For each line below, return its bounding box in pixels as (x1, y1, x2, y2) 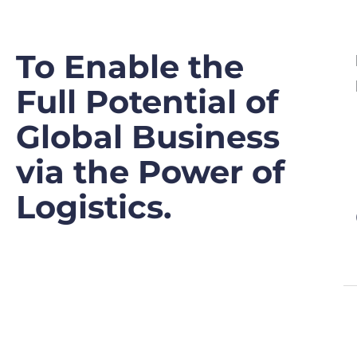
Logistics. (16, 187, 171, 227)
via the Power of (16, 152, 284, 192)
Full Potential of (16, 82, 278, 122)
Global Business (16, 117, 280, 157)
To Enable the (16, 47, 244, 87)
